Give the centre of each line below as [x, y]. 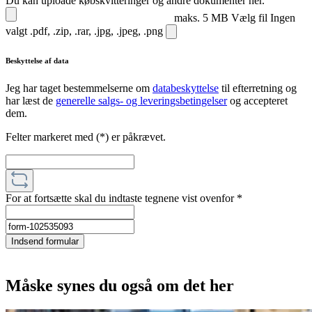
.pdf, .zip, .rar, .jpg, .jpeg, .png [96, 31]
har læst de [31, 101]
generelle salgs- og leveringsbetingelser [141, 101]
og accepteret [257, 101]
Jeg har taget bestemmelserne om [79, 88]
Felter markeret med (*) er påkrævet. [86, 137]
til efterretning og [258, 88]
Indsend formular [45, 242]
